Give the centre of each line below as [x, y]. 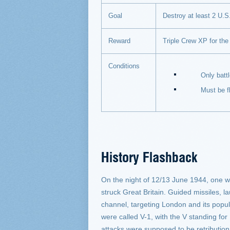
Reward [119, 41]
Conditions [124, 66]
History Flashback [149, 156]
